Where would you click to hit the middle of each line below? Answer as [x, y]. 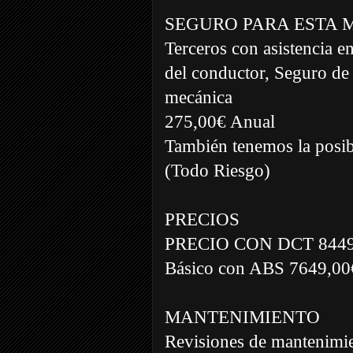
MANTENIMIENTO [242, 317]
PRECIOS [202, 219]
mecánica [199, 97]
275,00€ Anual [220, 121]
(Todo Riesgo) [217, 170]
